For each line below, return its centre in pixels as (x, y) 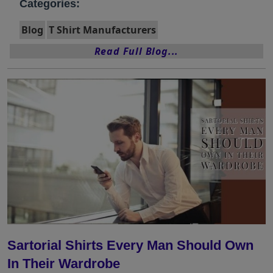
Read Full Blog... (136, 51)
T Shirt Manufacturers (102, 30)
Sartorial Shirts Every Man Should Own (130, 245)
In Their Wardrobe (64, 263)
